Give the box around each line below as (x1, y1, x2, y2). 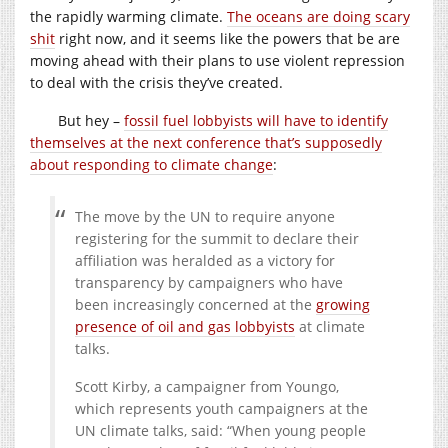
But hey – (58, 110, 124, 130)
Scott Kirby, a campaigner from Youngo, (75, 376, 339, 396)
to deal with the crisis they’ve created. (30, 72, 283, 92)
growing (316, 294, 370, 314)
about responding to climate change (30, 154, 273, 174)
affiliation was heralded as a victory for (75, 250, 335, 270)
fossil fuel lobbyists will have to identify (124, 110, 388, 130)
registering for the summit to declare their (75, 228, 359, 248)
